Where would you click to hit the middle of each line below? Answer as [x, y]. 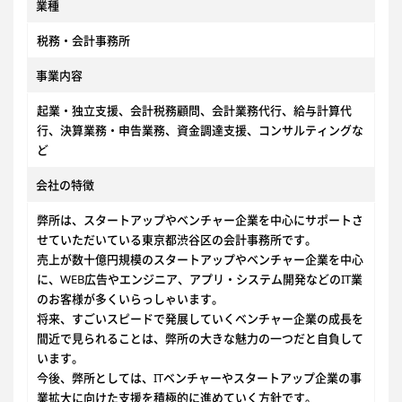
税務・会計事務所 [83, 40]
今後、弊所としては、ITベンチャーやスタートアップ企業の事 [199, 378]
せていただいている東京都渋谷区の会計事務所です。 [177, 240]
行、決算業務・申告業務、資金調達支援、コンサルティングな [200, 130]
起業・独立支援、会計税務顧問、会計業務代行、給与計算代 [194, 110]
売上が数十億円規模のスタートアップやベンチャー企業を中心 [200, 259]
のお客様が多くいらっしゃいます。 [130, 299]
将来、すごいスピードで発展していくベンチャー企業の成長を [200, 319]
